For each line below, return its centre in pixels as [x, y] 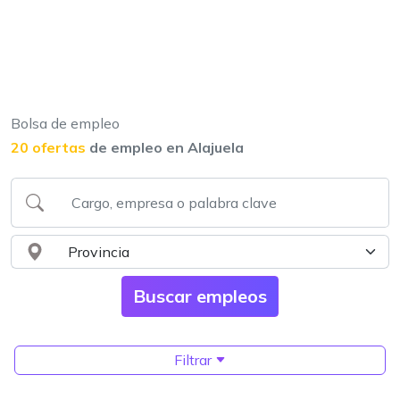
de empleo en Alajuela [167, 147]
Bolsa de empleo [65, 123]
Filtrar [195, 360]
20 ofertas [48, 147]
